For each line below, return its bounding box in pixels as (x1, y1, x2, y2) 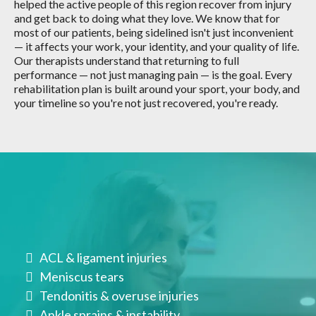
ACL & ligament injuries (39, 250, 167, 265)
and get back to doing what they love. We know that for (14, 11, 280, 25)
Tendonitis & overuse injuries (39, 288, 199, 303)
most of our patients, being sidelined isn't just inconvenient (14, 25, 293, 39)
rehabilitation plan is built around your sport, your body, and (14, 82, 300, 95)
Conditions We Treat (14, 202, 212, 227)
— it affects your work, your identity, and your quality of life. (14, 39, 299, 53)
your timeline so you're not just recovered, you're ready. (14, 96, 278, 109)
